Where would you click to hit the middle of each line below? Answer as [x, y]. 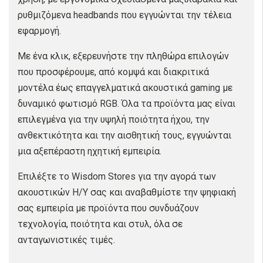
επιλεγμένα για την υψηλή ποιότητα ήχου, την [114, 119]
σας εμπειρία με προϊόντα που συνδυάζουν [108, 208]
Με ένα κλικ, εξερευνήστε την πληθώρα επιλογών [123, 56]
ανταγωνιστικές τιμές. [66, 240]
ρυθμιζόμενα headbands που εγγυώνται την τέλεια [124, 15]
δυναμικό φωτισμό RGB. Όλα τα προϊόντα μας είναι [127, 104]
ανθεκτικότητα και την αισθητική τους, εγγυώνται [124, 135]
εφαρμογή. [39, 31]
